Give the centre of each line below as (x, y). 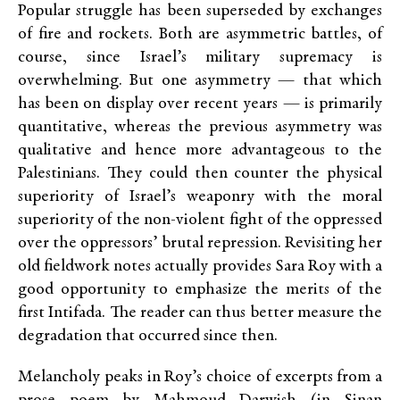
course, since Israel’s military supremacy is (200, 58)
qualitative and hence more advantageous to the (200, 151)
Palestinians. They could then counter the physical (200, 174)
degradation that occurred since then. (148, 337)
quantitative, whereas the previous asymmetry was (200, 128)
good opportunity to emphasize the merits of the (200, 290)
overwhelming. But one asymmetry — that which (200, 81)
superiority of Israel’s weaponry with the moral (200, 197)
